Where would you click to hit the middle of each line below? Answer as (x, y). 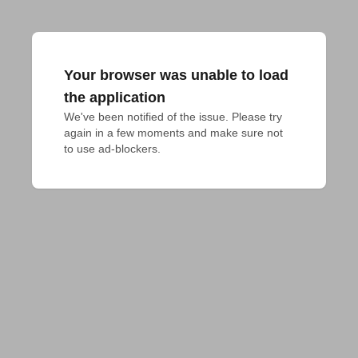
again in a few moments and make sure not (173, 133)
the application (115, 97)
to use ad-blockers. (112, 149)
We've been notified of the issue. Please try (173, 117)
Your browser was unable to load (176, 75)
